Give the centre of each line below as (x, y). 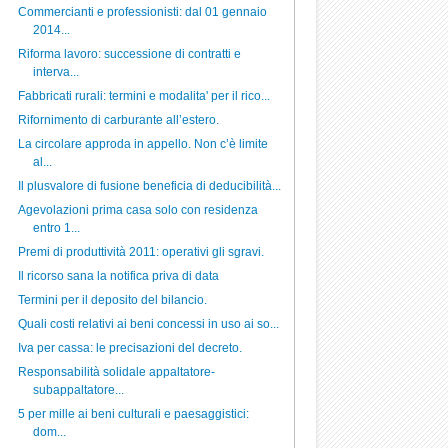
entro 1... (56, 228)
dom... (49, 432)
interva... (55, 72)
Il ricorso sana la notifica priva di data (118, 276)
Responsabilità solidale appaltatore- (116, 372)
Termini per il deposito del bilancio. (112, 300)
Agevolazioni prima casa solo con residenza (137, 210)
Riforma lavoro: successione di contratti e (129, 54)
